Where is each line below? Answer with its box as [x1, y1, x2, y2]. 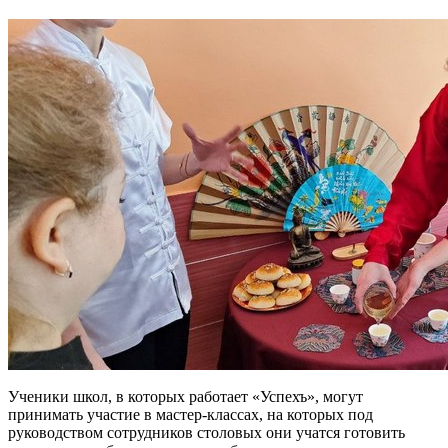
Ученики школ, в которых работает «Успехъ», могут [8, 388, 363, 406]
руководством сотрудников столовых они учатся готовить [8, 424, 405, 442]
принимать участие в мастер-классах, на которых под [8, 406, 373, 424]
